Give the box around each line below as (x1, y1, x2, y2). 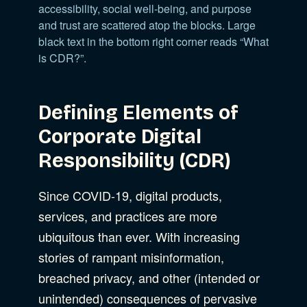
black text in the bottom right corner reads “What (38, 33, 269, 49)
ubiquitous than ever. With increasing (38, 227, 240, 245)
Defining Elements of (38, 100, 238, 125)
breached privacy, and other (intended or (38, 268, 260, 286)
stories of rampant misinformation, (38, 247, 224, 266)
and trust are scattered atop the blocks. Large (38, 16, 256, 33)
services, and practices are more (38, 206, 217, 225)
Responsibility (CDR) (38, 148, 231, 173)
